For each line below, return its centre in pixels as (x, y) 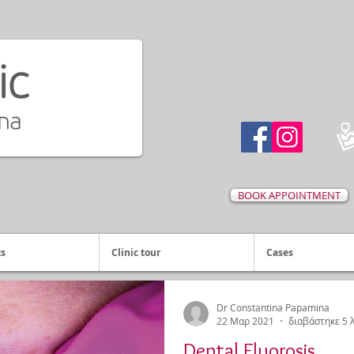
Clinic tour (136, 252)
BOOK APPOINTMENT (289, 195)
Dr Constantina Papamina (273, 307)
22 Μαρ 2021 (245, 321)
